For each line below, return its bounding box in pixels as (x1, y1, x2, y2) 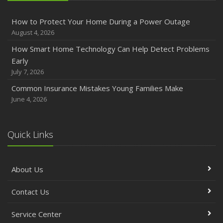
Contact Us (11, 187, 49, 197)
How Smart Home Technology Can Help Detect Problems (11, 44, 210, 54)
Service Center (11, 209, 62, 219)
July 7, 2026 (11, 67, 44, 76)
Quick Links (7, 128, 53, 140)
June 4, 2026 (11, 95, 47, 104)
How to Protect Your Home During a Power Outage (11, 16, 190, 26)
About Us (11, 164, 43, 174)
